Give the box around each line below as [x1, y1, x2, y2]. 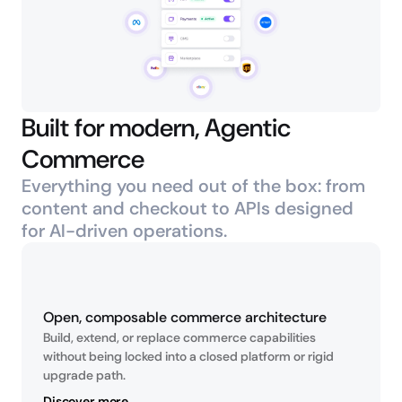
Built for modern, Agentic [22, 111, 291, 144]
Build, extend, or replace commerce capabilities [43, 329, 316, 345]
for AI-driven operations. [22, 219, 227, 242]
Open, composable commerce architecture [43, 308, 327, 327]
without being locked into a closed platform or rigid [43, 348, 334, 364]
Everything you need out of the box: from [22, 174, 365, 197]
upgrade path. [43, 367, 126, 383]
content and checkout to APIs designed [22, 197, 354, 220]
